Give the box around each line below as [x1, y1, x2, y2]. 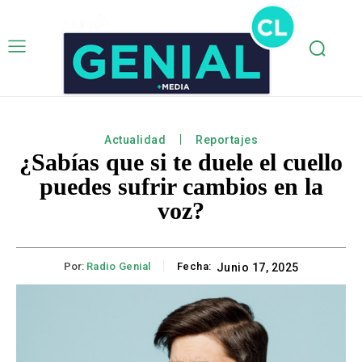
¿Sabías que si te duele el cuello [19, 149, 343, 176]
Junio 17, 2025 [216, 261, 299, 275]
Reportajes [196, 133, 258, 147]
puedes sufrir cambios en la [39, 173, 323, 200]
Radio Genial [86, 260, 151, 273]
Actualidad [104, 133, 166, 147]
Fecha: [176, 260, 212, 273]
